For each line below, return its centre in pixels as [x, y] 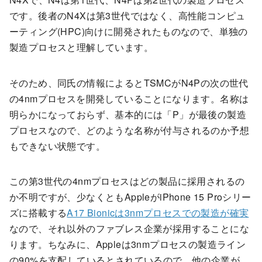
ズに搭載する [38, 213]
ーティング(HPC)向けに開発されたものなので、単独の [129, 32]
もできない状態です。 [57, 146]
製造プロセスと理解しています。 [81, 47]
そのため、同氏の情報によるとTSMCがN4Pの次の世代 [129, 82]
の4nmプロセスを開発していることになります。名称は [129, 98]
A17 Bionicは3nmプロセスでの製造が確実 [158, 213]
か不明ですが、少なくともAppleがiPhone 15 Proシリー [130, 197]
